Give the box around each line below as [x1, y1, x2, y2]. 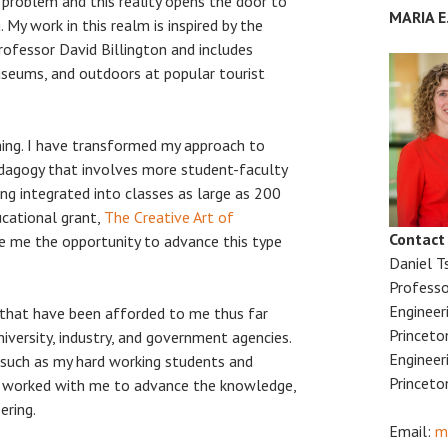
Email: [389, 421, 435, 441]
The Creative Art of [104, 206, 234, 227]
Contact [389, 229, 445, 249]
